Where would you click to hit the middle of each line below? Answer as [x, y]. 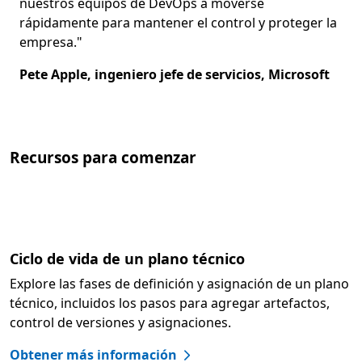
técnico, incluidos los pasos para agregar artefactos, [170, 303]
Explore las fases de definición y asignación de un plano [179, 284]
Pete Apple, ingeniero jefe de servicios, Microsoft [175, 75]
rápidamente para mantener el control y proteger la [178, 23]
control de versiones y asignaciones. [120, 323]
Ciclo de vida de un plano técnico [127, 259]
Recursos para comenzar [103, 158]
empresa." [51, 42]
